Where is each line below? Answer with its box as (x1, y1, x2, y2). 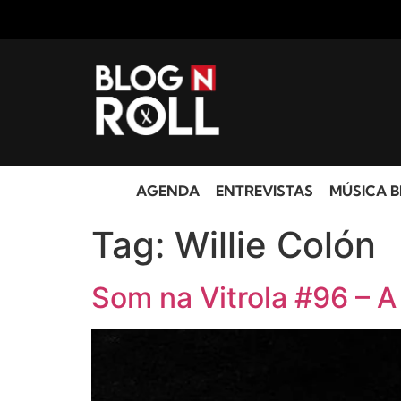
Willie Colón (175, 223, 376, 267)
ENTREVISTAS (215, 182, 313, 200)
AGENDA (135, 182, 200, 200)
